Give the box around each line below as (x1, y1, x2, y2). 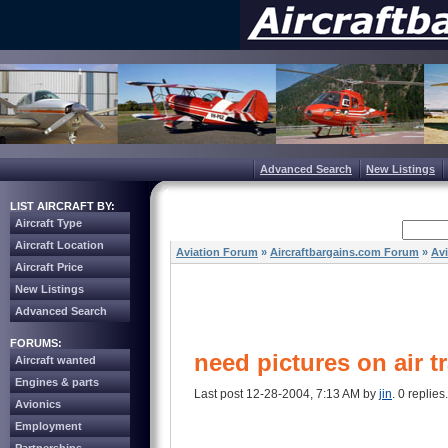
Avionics (15, 398, 61, 410)
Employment (15, 420, 82, 432)
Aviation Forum (176, 246, 258, 258)
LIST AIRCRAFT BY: (10, 200, 115, 212)
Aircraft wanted (15, 354, 96, 366)
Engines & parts (15, 376, 99, 388)
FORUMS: (10, 337, 62, 349)
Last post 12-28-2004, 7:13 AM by (194, 387, 379, 401)
